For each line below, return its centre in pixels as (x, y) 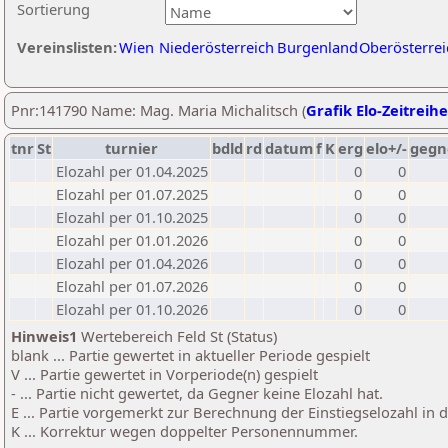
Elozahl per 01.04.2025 (132, 171)
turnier (131, 148)
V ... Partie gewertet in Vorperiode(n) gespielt (164, 374)
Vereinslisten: (67, 47)
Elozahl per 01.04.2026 (132, 263)
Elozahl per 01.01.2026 (132, 240)
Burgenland (317, 47)
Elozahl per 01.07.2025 (132, 194)
